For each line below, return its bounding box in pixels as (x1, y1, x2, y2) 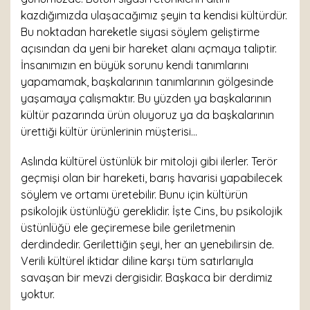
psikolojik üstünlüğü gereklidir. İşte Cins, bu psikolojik (21, 204, 282, 218)
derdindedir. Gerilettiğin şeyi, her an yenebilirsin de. (21, 237, 274, 251)
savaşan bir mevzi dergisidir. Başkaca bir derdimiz (21, 271, 273, 284)
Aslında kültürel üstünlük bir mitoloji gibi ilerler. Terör (21, 154, 277, 168)
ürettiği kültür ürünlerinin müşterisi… (21, 125, 197, 138)
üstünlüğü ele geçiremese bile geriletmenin (21, 221, 235, 235)
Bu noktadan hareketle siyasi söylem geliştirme (21, 25, 259, 39)
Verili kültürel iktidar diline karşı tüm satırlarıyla (21, 254, 253, 268)
